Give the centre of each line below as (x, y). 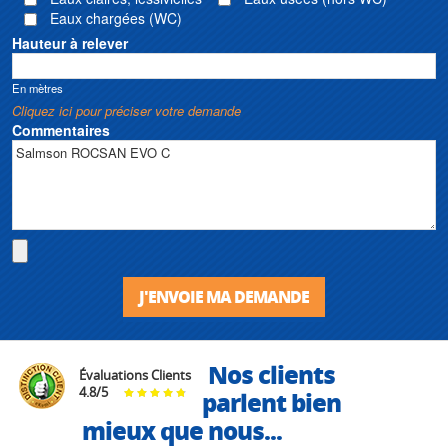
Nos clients (272, 374)
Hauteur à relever (70, 42)
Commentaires (61, 129)
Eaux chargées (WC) (114, 17)
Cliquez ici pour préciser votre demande (126, 110)
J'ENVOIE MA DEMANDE (224, 296)
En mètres (37, 87)
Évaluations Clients (135, 374)
